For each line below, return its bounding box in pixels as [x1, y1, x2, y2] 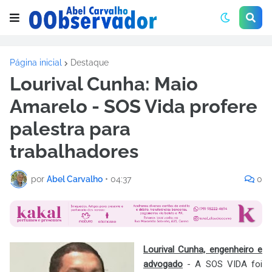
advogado [143, 258, 183, 270]
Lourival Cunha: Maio [10, 73, 198, 95]
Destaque [70, 58, 109, 67]
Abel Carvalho [47, 174, 103, 184]
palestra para [10, 118, 131, 140]
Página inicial [10, 58, 62, 67]
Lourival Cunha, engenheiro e [143, 243, 262, 255]
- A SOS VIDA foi [183, 258, 262, 270]
